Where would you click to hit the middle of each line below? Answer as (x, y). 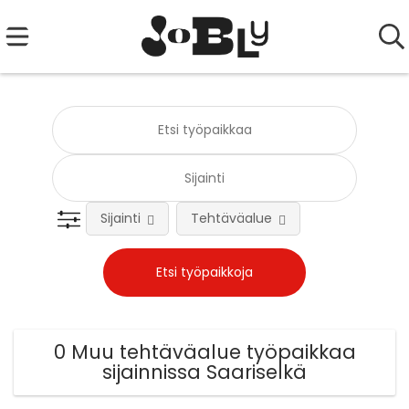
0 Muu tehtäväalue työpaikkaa (204, 352)
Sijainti (121, 219)
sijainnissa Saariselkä (204, 372)
